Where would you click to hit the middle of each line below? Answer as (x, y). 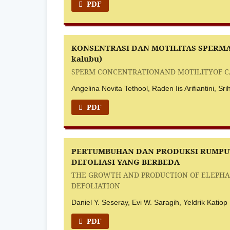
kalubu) (87, 59)
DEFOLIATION (96, 185)
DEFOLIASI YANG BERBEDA (126, 162)
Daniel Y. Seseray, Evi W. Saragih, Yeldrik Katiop (150, 202)
